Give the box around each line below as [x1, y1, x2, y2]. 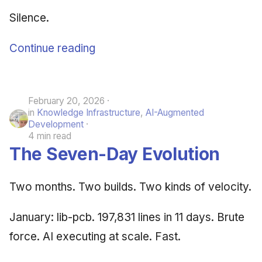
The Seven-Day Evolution [9, 143, 220, 164]
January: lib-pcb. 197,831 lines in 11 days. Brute [9, 210, 244, 224]
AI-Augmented [146, 106, 204, 118]
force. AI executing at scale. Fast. [9, 229, 181, 243]
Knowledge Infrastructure [37, 106, 140, 118]
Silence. [9, 11, 49, 25]
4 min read [28, 130, 71, 142]
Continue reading [9, 41, 95, 55]
